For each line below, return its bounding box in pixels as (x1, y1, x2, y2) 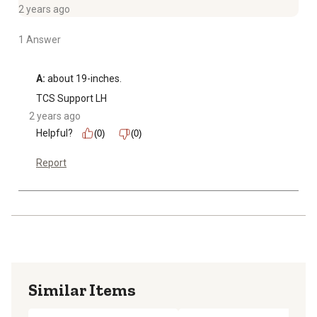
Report (36, 157, 67, 169)
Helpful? (36, 127, 73, 139)
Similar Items (28, 279, 136, 301)
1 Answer (18, 34, 61, 46)
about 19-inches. (45, 73, 122, 85)
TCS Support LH (36, 93, 107, 105)
